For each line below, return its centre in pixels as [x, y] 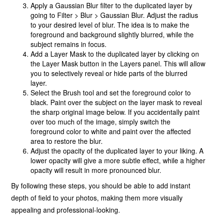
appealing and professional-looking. [66, 210]
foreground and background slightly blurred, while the [112, 35]
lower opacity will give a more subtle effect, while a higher [118, 161]
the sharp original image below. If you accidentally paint [115, 112]
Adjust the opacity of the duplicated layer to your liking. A [117, 151]
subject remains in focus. [69, 44]
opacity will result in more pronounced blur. [96, 170]
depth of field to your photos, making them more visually [97, 198]
